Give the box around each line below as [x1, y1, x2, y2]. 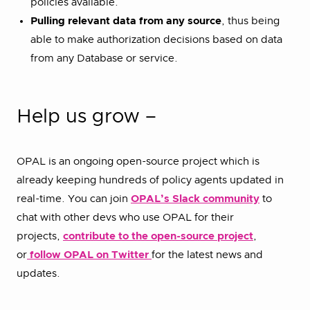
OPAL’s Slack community [131, 193, 259, 204]
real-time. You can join [17, 193, 131, 204]
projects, [17, 230, 63, 241]
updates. [17, 268, 60, 279]
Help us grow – [17, 107, 163, 127]
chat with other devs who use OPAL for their [17, 212, 234, 223]
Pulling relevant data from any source [30, 15, 221, 26]
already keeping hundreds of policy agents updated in [17, 174, 284, 185]
